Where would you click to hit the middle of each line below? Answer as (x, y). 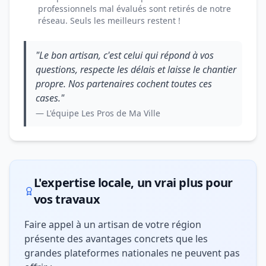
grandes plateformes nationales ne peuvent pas (132, 253)
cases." (50, 98)
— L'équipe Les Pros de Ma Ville (98, 113)
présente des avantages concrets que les (116, 239)
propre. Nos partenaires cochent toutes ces (124, 84)
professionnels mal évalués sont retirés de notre (134, 9)
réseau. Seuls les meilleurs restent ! (109, 20)
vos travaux (67, 199)
